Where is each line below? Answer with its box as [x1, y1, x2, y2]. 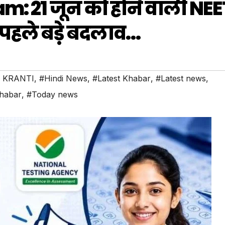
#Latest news [156, 73, 206, 84]
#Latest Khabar [92, 73, 151, 84]
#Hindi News [39, 73, 87, 84]
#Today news [27, 89, 78, 100]
